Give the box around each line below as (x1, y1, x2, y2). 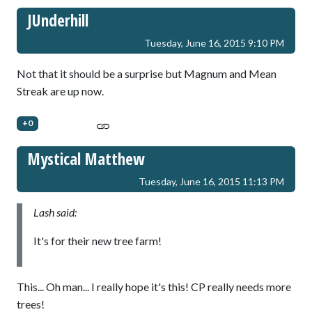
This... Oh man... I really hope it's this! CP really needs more (17, 280, 291, 294)
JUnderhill (28, 9, 88, 32)
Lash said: (33, 205, 77, 219)
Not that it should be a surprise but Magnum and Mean (17, 67, 276, 81)
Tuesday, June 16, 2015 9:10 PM (144, 37, 284, 49)
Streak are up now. (17, 84, 104, 98)
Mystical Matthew (28, 148, 145, 171)
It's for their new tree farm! (33, 234, 162, 248)
